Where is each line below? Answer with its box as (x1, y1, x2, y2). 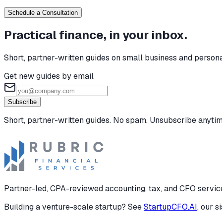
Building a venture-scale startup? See (4, 202, 142, 213)
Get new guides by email (4, 71, 94, 82)
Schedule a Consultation (8, 8, 78, 16)
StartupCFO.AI (144, 202, 197, 213)
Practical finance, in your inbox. (4, 27, 187, 43)
